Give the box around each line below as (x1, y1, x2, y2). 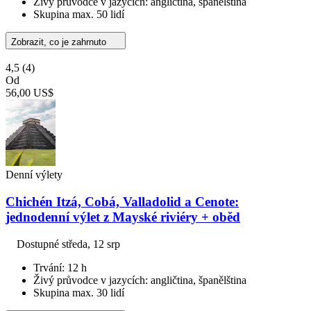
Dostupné (17, 237, 62, 250)
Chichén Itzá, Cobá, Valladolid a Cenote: (6, 194, 239, 210)
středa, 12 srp (62, 237, 120, 250)
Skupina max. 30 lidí (33, 286, 124, 299)
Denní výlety (6, 169, 62, 181)
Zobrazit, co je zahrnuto (11, 37, 109, 48)
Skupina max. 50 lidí (33, 8, 124, 21)
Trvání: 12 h (33, 261, 87, 274)
